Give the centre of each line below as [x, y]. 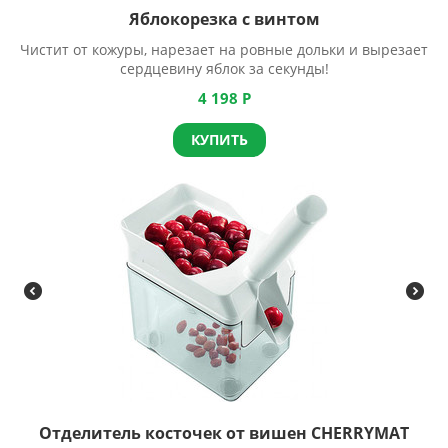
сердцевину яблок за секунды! [224, 68]
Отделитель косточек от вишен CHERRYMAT [224, 433]
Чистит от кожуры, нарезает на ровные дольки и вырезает [224, 49]
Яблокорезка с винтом [224, 19]
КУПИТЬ [219, 139]
